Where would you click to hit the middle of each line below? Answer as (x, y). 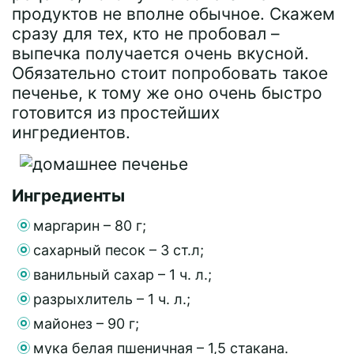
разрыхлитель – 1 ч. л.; (112, 299)
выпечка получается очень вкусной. (160, 53)
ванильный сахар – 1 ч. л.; (122, 274)
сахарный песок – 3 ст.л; (119, 250)
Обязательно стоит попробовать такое (170, 73)
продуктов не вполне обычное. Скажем (173, 13)
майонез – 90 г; (86, 323)
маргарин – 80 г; (90, 225)
